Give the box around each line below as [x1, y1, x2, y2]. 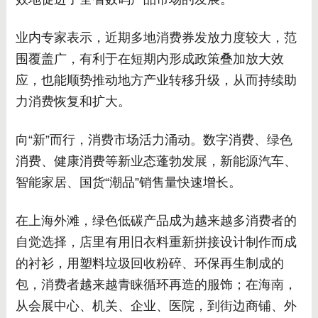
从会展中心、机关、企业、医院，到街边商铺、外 [15, 298, 297, 313]
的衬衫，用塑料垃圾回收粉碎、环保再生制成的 [15, 256, 284, 270]
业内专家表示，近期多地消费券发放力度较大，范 [15, 30, 297, 45]
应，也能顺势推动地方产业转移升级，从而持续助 [15, 72, 297, 87]
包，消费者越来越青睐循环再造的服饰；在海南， [15, 277, 297, 292]
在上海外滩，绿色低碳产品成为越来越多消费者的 [15, 213, 297, 228]
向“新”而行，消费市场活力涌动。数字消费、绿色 [15, 132, 292, 147]
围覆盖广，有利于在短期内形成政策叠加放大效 [15, 51, 284, 66]
